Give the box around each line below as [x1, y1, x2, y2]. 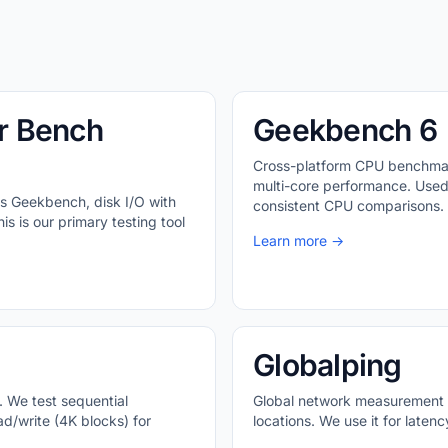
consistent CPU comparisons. [253, 197, 444, 214]
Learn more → [253, 232, 344, 249]
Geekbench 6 [253, 112, 437, 148]
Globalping [253, 347, 402, 383]
